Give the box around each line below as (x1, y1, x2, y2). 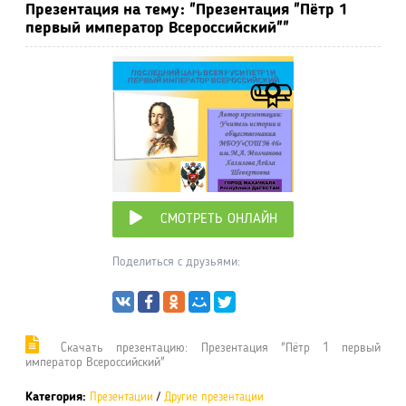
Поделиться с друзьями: (112, 256, 240, 268)
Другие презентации (164, 391, 264, 403)
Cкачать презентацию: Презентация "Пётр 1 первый (48, 341, 381, 354)
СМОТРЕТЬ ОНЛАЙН (159, 212, 277, 227)
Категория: (25, 390, 86, 403)
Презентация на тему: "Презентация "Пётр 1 (25, 2, 348, 18)
